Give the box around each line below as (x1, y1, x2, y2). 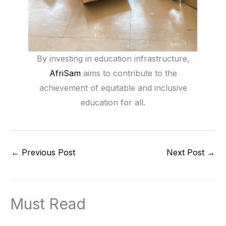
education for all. (81, 97, 145, 107)
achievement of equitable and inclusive (39, 82, 187, 93)
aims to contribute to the (80, 68, 177, 78)
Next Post (166, 147, 207, 157)
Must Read (10, 195, 86, 213)
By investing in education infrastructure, (36, 53, 190, 64)
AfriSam (49, 68, 81, 78)
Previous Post (19, 147, 75, 157)
